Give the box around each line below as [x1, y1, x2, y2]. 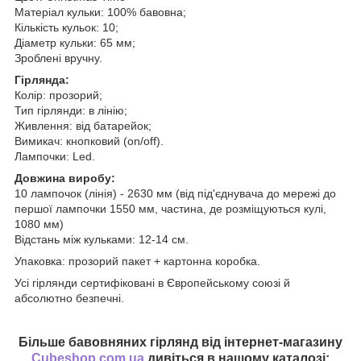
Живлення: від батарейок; [15, 118, 151, 132]
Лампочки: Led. [15, 149, 95, 163]
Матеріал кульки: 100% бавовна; [15, 5, 186, 19]
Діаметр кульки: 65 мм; [15, 35, 135, 49]
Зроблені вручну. [15, 51, 102, 64]
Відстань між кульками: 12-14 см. [15, 232, 189, 246]
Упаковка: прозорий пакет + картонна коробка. [15, 254, 260, 268]
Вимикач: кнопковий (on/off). [15, 134, 164, 147]
